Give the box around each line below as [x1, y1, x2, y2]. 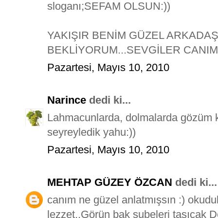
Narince [47, 93, 86, 106]
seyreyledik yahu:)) [47, 126, 136, 138]
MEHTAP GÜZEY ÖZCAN [47, 176, 172, 188]
